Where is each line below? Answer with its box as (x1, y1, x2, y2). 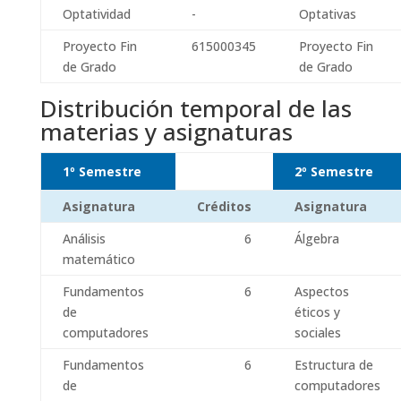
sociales (294, 324, 341, 341)
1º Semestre (62, 163, 141, 180)
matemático (62, 251, 135, 268)
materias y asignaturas (39, 115, 293, 148)
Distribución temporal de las (39, 92, 352, 124)
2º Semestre (294, 163, 373, 180)
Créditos (196, 198, 252, 215)
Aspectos (294, 283, 349, 300)
